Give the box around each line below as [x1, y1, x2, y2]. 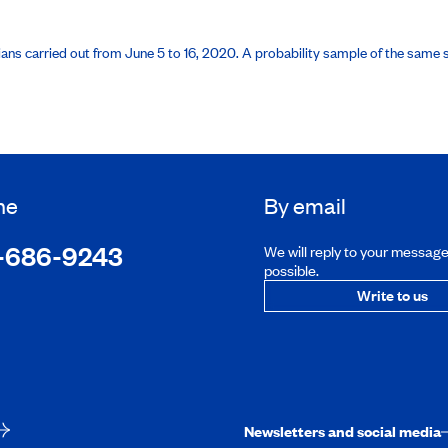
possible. [264, 260, 319, 280]
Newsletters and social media [244, 420, 441, 441]
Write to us [356, 284, 428, 305]
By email [264, 191, 346, 220]
